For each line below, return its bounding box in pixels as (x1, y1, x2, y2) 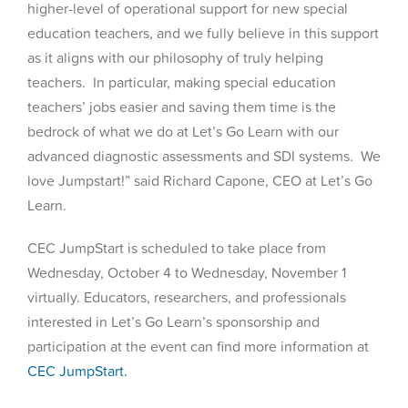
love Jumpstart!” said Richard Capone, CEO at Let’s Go (26, 169, 372, 190)
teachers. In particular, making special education (26, 71, 336, 92)
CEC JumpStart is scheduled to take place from (26, 237, 326, 258)
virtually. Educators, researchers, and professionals (26, 286, 346, 307)
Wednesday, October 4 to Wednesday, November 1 (26, 261, 346, 282)
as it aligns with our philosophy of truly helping (26, 46, 323, 67)
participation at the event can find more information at (26, 335, 369, 356)
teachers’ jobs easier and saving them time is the (26, 96, 336, 117)
